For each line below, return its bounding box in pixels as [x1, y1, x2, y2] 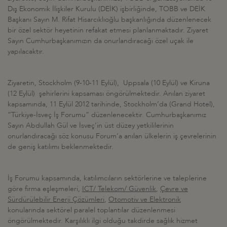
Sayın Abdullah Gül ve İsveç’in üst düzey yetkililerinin [8, 120, 174, 130]
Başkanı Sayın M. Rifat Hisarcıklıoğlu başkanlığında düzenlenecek [8, 14, 211, 24]
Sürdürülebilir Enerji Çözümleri [8, 194, 104, 204]
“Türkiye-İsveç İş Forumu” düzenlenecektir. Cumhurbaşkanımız [8, 109, 206, 120]
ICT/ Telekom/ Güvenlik [82, 183, 156, 194]
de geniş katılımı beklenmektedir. [8, 141, 113, 152]
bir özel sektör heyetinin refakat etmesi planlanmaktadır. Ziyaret [8, 25, 208, 35]
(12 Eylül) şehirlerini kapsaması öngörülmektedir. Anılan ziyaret [8, 88, 205, 98]
